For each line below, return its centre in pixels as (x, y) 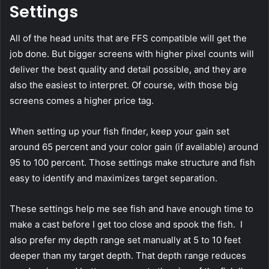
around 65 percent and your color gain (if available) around (134, 147)
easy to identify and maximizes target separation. (115, 178)
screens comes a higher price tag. (83, 101)
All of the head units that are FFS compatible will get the (128, 38)
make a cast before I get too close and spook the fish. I (126, 225)
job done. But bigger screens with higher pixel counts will (132, 54)
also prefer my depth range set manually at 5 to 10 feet (125, 240)
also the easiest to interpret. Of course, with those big (124, 85)
